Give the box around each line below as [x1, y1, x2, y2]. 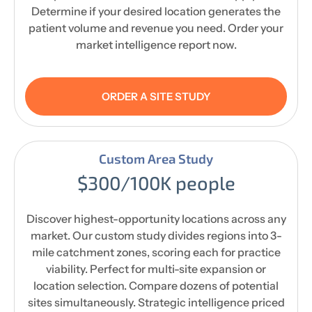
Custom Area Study [99, 150, 213, 166]
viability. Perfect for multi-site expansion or [46, 261, 266, 276]
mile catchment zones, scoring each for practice [31, 244, 281, 259]
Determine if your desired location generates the [31, 3, 281, 18]
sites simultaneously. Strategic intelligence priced [27, 295, 285, 309]
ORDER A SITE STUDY [101, 89, 211, 103]
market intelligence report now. [75, 37, 237, 52]
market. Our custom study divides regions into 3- [30, 228, 282, 242]
